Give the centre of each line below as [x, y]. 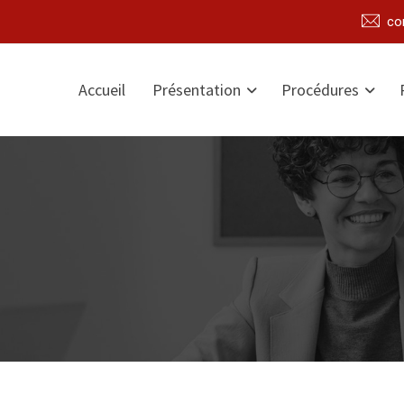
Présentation [196, 90]
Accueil [101, 90]
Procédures [320, 90]
